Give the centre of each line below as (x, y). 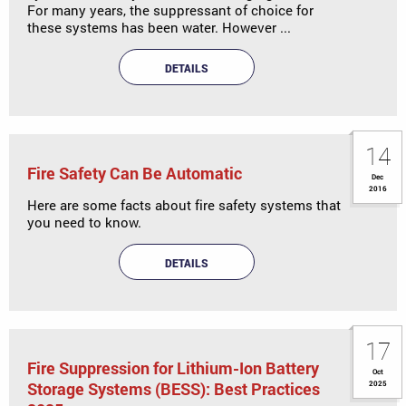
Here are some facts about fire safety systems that (184, 204)
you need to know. (84, 222)
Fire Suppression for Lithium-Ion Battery (173, 367)
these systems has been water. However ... (159, 27)
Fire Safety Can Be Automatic (135, 173)
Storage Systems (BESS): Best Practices (174, 388)
